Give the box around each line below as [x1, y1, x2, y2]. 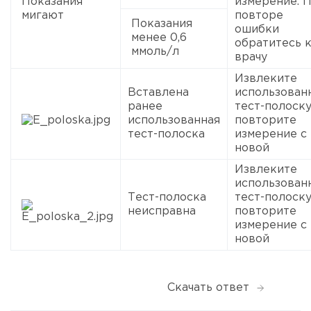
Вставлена [128, 87, 189, 99]
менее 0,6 [131, 33, 187, 44]
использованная [128, 115, 220, 126]
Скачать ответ [167, 283, 249, 294]
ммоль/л [131, 47, 179, 58]
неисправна [128, 206, 196, 217]
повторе [235, 10, 283, 22]
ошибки [235, 24, 279, 35]
